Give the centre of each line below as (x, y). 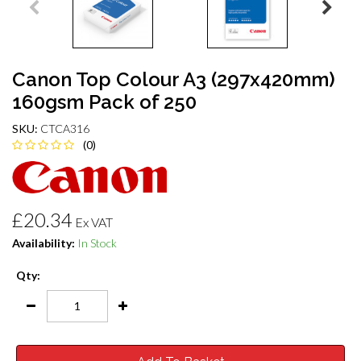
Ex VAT (94, 222)
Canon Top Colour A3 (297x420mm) (174, 79)
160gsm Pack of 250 (104, 102)
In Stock (97, 243)
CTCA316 (65, 128)
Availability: (44, 243)
